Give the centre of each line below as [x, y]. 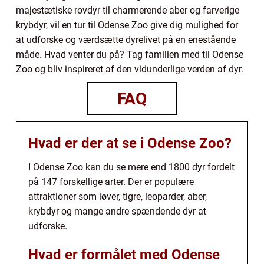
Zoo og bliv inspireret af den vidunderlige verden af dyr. [130, 69]
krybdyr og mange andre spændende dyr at [117, 211]
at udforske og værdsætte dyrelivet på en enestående [126, 39]
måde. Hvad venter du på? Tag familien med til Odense [130, 54]
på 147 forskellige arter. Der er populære [111, 181]
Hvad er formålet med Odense [124, 254]
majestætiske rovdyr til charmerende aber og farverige [128, 10]
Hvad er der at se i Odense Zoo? [130, 143]
